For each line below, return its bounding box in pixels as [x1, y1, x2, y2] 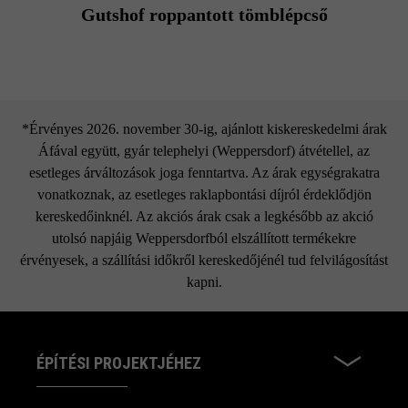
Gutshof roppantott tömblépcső [80, 5, 328, 25]
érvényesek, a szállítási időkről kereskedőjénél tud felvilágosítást [20, 252, 388, 269]
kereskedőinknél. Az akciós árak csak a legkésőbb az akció [35, 209, 373, 225]
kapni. [186, 274, 222, 291]
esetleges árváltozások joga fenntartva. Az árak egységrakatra [28, 165, 380, 181]
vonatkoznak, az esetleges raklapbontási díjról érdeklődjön [36, 187, 372, 203]
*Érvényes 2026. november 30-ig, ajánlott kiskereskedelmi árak [21, 121, 387, 138]
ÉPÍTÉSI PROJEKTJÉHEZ [36, 353, 201, 373]
